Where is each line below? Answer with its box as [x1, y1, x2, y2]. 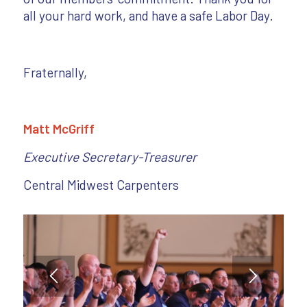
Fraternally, [23, 64, 87, 80]
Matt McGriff [23, 120, 95, 136]
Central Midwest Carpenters [23, 177, 179, 193]
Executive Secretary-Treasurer [23, 149, 197, 165]
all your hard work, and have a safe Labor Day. [23, 8, 273, 24]
